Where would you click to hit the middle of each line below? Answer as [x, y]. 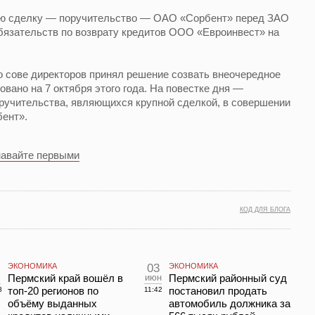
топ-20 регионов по [53, 291]
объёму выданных [52, 303]
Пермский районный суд [228, 278]
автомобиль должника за [230, 303]
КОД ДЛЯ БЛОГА [265, 210]
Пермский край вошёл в [65, 278]
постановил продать [218, 291]
